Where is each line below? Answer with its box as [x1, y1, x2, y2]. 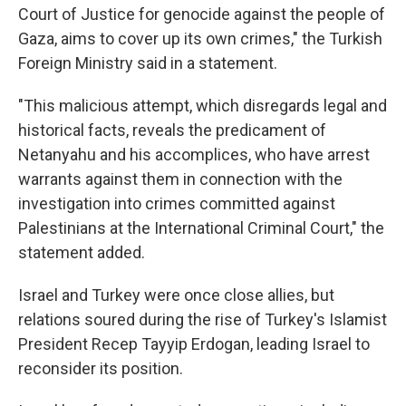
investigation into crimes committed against [18, 194, 335, 213]
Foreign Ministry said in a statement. [18, 53, 277, 72]
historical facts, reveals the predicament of [18, 121, 326, 140]
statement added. [18, 243, 145, 262]
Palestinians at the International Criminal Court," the [18, 218, 384, 237]
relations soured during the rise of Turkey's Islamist [18, 310, 387, 329]
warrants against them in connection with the [18, 169, 343, 188]
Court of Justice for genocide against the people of [18, 5, 385, 24]
